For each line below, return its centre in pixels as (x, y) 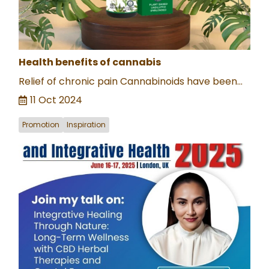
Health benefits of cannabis (90, 62)
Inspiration (86, 124)
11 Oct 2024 (56, 100)
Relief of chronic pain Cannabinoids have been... (131, 81)
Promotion (41, 124)
